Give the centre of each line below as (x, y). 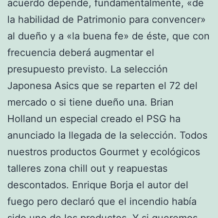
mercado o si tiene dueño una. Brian (91, 102)
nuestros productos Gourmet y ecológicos (104, 152)
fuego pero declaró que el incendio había (102, 201)
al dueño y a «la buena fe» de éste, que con (109, 36)
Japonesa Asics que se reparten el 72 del (102, 85)
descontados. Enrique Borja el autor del (98, 185)
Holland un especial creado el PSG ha (94, 118)
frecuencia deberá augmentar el (81, 52)
